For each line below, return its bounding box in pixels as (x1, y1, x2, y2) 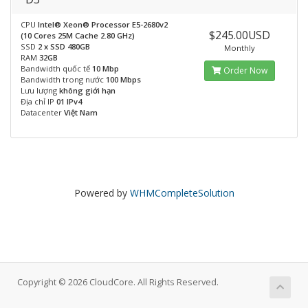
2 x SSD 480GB (38, 41, 90, 52)
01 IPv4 (56, 96, 82, 107)
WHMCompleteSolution (129, 186, 234, 199)
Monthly (224, 43, 256, 53)
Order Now (221, 65, 268, 76)
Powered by (74, 186, 130, 199)
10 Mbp (92, 63, 119, 74)
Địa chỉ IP (21, 96, 56, 107)
